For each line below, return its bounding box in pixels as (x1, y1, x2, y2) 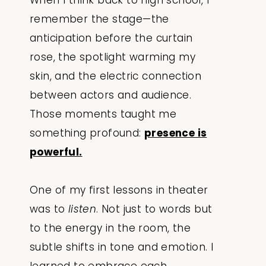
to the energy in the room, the (30, 221, 191, 236)
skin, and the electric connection (30, 69, 202, 84)
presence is (144, 126, 207, 141)
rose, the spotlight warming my (30, 50, 195, 65)
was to (30, 202, 68, 217)
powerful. (30, 145, 83, 160)
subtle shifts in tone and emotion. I (30, 240, 214, 255)
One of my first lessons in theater (30, 183, 208, 198)
